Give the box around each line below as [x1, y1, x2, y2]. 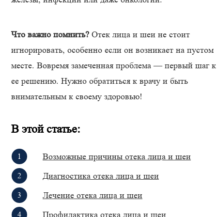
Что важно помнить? [11, 30, 92, 39]
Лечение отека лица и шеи [43, 190, 142, 200]
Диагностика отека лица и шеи [43, 171, 159, 181]
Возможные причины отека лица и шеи [43, 152, 191, 161]
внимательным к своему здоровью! [11, 92, 142, 101]
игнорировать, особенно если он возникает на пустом [11, 45, 214, 55]
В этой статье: [11, 123, 80, 136]
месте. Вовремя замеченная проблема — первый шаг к [11, 61, 216, 70]
